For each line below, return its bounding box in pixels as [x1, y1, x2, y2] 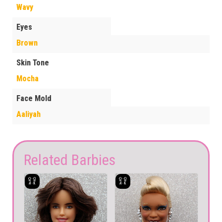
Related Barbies [24, 151, 115, 169]
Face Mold [16, 94, 52, 104]
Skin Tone [16, 58, 49, 68]
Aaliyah [16, 110, 41, 119]
